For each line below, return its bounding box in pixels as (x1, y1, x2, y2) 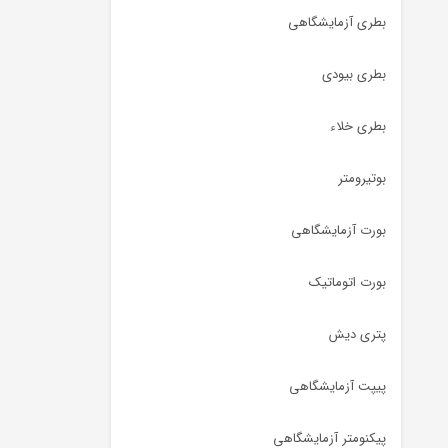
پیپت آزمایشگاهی (289, 376, 386, 397)
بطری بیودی (322, 64, 386, 85)
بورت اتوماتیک (309, 272, 386, 293)
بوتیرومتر (338, 168, 386, 189)
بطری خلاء (330, 116, 386, 137)
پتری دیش (329, 324, 386, 345)
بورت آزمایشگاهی (291, 220, 386, 241)
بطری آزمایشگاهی (288, 12, 386, 33)
